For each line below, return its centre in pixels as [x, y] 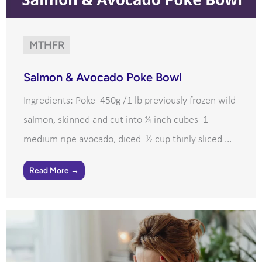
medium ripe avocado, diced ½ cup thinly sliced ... [127, 140]
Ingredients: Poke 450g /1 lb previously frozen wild [130, 101]
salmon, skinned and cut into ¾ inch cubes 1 [116, 120]
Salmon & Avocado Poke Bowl [103, 77]
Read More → [54, 170]
